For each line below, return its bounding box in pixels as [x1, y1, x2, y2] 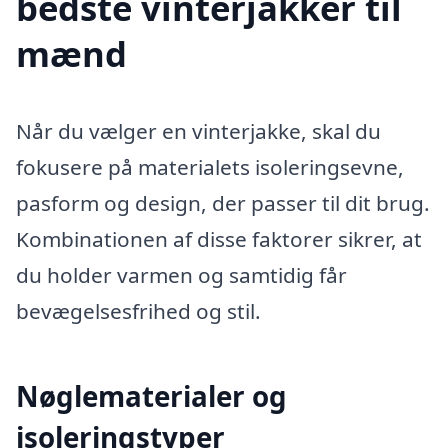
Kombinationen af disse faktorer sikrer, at [16, 225, 422, 254]
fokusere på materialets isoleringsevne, [16, 153, 404, 182]
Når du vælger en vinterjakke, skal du [16, 117, 381, 146]
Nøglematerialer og [16, 376, 287, 415]
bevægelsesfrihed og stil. [16, 297, 261, 326]
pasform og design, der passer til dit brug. [16, 189, 430, 218]
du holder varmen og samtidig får [16, 261, 347, 290]
